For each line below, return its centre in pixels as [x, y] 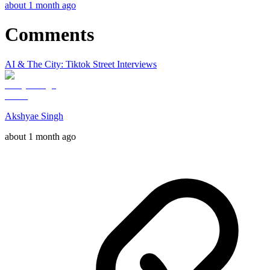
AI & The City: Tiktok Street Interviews [81, 64]
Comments [49, 35]
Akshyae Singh [34, 116]
